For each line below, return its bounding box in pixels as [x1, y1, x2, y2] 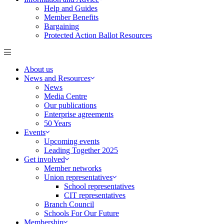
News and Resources [24, 74, 90, 82]
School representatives [64, 182, 134, 190]
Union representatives [44, 173, 112, 181]
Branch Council [44, 200, 94, 208]
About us [24, 65, 53, 73]
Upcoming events [44, 137, 99, 145]
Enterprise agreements [44, 110, 113, 118]
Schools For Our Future [44, 209, 119, 217]
